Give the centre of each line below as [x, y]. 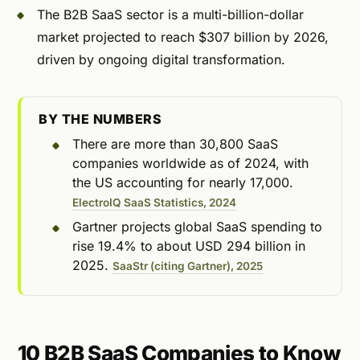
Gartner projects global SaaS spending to [197, 226]
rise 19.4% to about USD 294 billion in [188, 245]
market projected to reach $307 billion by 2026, [183, 37]
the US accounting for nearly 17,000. [182, 182]
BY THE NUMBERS [100, 119]
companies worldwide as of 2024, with [190, 163]
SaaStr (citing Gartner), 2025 [187, 266]
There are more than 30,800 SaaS [175, 143]
